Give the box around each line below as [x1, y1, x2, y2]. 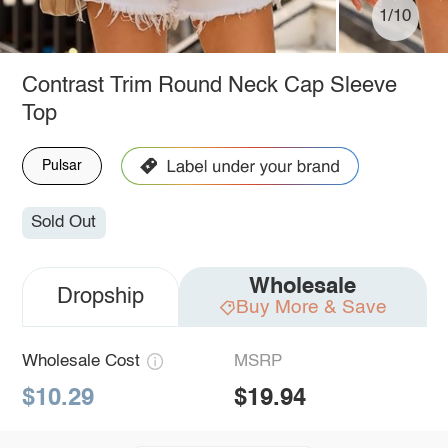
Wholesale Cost [21, 353, 140, 371]
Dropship [56, 286, 144, 309]
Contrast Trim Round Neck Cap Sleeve [21, 74, 397, 97]
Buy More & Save [235, 298, 387, 318]
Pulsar [41, 158, 82, 173]
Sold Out [31, 214, 97, 232]
